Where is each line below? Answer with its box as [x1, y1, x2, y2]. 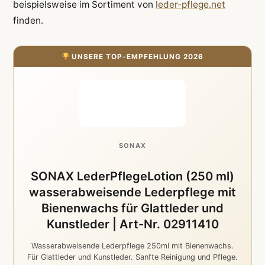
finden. [12, 15, 43, 27]
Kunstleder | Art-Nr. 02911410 [46, 216, 219, 231]
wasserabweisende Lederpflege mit [29, 185, 236, 199]
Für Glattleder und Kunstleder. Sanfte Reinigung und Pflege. [27, 252, 238, 261]
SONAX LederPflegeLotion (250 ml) [31, 169, 234, 183]
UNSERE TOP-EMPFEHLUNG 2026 [69, 52, 204, 61]
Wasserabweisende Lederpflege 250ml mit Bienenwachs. [31, 241, 234, 250]
